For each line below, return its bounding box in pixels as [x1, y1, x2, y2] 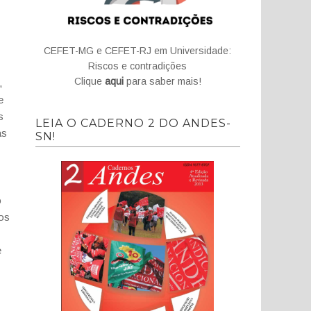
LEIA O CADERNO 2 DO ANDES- [35, 117, 231, 130]
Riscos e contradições [88, 60, 187, 72]
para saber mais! [123, 76, 201, 87]
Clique [74, 76, 105, 87]
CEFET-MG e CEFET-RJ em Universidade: [44, 45, 232, 56]
